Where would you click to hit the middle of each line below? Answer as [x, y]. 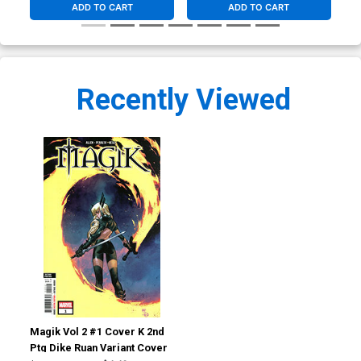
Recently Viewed [184, 100]
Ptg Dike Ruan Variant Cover [99, 348]
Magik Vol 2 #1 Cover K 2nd [98, 332]
